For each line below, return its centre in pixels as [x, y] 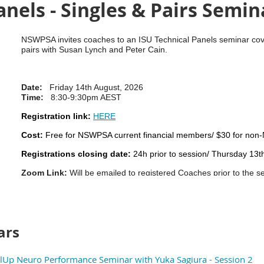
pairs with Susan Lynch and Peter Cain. [95, 49]
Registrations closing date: [76, 154]
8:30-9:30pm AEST [84, 97]
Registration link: [56, 116]
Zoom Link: [44, 173]
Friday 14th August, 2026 [94, 87]
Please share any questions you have [92, 192]
